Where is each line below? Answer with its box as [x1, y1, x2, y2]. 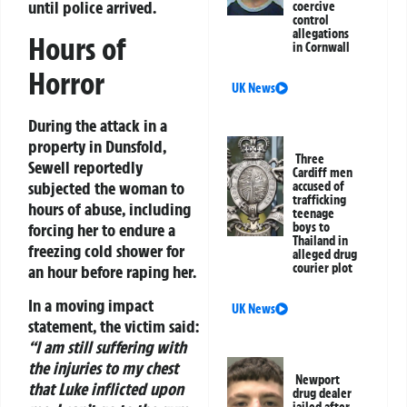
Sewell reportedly [28, 155, 143, 178]
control [293, 12, 330, 29]
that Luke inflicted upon [28, 378, 184, 401]
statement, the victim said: [28, 315, 199, 338]
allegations [293, 25, 350, 43]
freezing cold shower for [28, 239, 184, 262]
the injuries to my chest [28, 357, 178, 380]
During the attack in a [28, 114, 167, 136]
